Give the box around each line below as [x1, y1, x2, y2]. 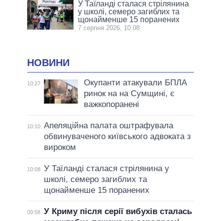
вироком [43, 143, 76, 152]
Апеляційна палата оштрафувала [43, 121, 173, 131]
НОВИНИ [27, 57, 70, 68]
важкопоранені [83, 100, 139, 110]
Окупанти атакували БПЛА [83, 78, 187, 88]
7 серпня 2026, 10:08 [78, 24, 140, 32]
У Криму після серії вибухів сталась [43, 207, 192, 217]
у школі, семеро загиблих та [78, 7, 180, 16]
